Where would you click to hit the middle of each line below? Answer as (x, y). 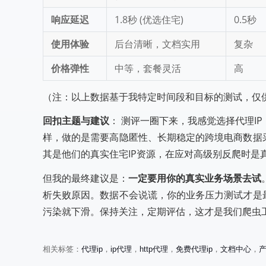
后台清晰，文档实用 (157, 44)
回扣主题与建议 (76, 121)
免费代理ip (194, 249)
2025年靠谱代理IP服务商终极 (108, 241)
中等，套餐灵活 (148, 68)
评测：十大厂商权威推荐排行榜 (108, 254)
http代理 (154, 249)
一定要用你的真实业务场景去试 (195, 178)
